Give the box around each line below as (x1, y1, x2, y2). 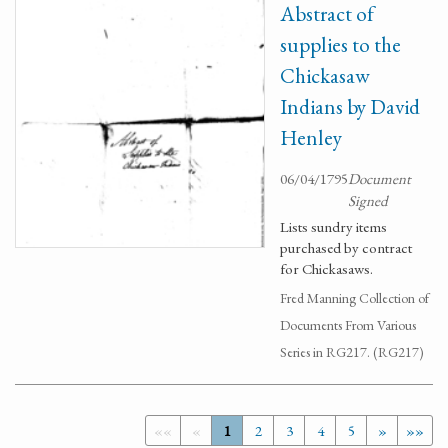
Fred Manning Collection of (280, 289, 429, 307)
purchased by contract (280, 238, 412, 257)
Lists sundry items (280, 217, 387, 236)
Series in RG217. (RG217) (280, 343, 424, 361)
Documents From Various (280, 316, 416, 334)
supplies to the (280, 31, 401, 58)
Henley (280, 124, 342, 151)
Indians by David (280, 93, 420, 120)
